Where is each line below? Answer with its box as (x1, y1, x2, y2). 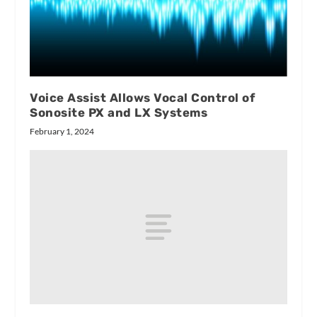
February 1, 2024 (30, 126, 95, 137)
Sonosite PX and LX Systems (30, 105, 208, 120)
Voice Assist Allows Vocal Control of (30, 91, 255, 105)
